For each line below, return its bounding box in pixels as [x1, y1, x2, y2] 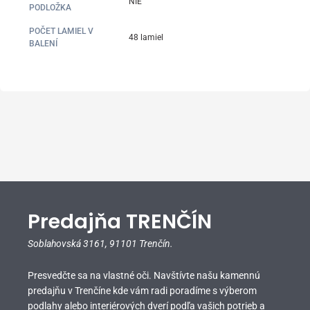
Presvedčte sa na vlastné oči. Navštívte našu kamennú [28, 269, 260, 281]
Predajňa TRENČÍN [28, 207, 212, 235]
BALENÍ [29, 38, 58, 48]
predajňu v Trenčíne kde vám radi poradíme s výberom [28, 284, 257, 296]
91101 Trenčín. [109, 237, 173, 249]
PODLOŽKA [29, 2, 72, 12]
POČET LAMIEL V [29, 26, 94, 36]
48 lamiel [129, 32, 163, 42]
